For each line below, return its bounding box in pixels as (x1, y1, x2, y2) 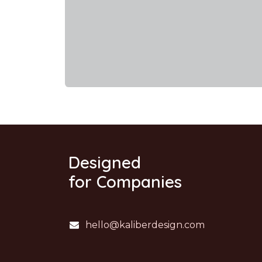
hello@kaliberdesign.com (85, 219, 205, 231)
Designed (68, 152, 141, 173)
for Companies (68, 171, 182, 192)
